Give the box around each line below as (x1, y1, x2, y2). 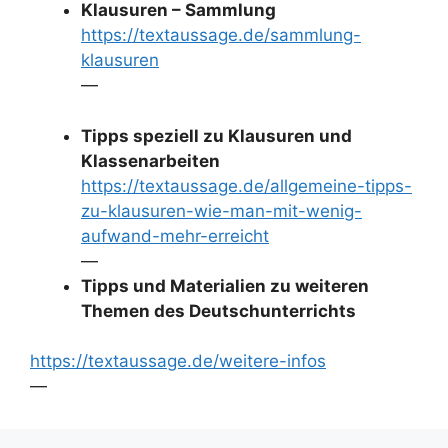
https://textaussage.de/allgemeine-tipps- (81, 175, 412, 196)
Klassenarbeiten (81, 150, 220, 171)
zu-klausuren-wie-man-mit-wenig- (81, 200, 362, 221)
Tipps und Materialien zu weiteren (81, 275, 369, 296)
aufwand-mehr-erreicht (81, 225, 269, 246)
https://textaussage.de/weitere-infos (30, 351, 326, 371)
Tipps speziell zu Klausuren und (81, 125, 352, 146)
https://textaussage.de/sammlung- (81, 25, 361, 45)
